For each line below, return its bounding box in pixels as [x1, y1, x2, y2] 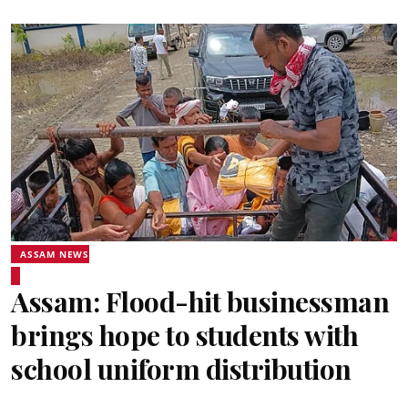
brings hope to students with [11, 316, 358, 353]
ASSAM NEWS [20, 247, 89, 260]
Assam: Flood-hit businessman [11, 282, 389, 320]
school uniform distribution [11, 350, 352, 387]
